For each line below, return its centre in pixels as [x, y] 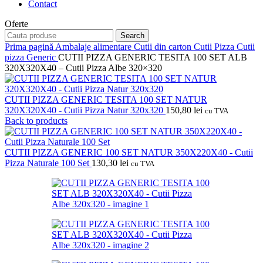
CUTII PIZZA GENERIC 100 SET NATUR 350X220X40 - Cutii [129, 152]
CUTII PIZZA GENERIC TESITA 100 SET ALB [153, 57]
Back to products [36, 120]
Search [132, 35]
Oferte [16, 23]
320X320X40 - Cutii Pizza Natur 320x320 [85, 110]
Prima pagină [30, 46]
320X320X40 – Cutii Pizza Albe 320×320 [83, 68]
